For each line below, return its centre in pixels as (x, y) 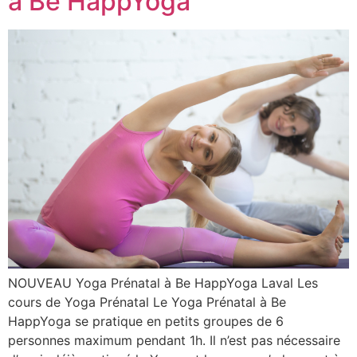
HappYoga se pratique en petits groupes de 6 (146, 322)
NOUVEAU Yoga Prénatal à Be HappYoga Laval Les (163, 283)
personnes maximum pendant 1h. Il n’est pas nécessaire (174, 341)
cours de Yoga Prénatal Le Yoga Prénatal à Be (147, 302)
